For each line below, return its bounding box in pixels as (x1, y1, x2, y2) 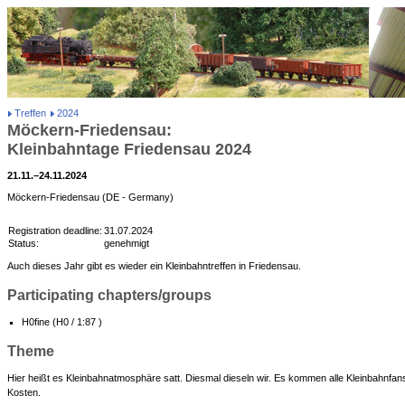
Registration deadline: (8, 225, 102, 236)
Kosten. (7, 387, 41, 398)
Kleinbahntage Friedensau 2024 (7, 140, 251, 158)
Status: (8, 238, 39, 249)
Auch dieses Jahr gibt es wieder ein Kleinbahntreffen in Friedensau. (7, 260, 301, 271)
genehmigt (104, 238, 149, 249)
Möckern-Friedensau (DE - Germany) (7, 192, 174, 202)
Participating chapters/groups (7, 287, 212, 303)
